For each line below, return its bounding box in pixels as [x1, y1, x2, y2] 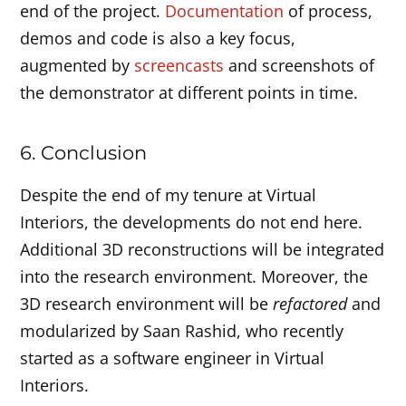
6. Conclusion [20, 140, 148, 164]
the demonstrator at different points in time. [20, 81, 359, 103]
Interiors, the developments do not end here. [20, 210, 363, 233]
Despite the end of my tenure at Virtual [20, 183, 317, 206]
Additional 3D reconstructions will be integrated [20, 237, 385, 260]
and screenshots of [224, 53, 375, 76]
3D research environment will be [20, 292, 274, 314]
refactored [273, 292, 348, 314]
